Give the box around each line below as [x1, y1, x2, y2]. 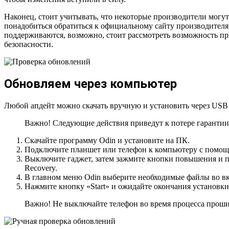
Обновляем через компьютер [4, 77, 177, 91]
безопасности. [4, 40, 53, 49]
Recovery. [25, 164, 57, 173]
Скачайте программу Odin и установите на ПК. [25, 136, 190, 145]
